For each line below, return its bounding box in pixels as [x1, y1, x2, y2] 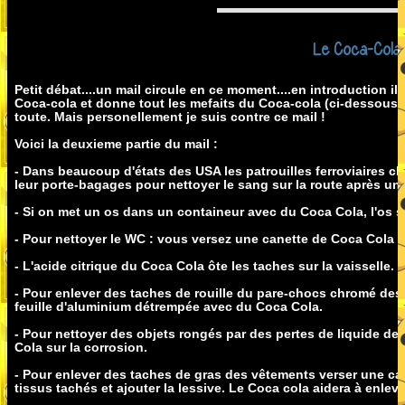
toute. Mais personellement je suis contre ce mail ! [14, 108, 325, 124]
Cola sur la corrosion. [14, 339, 147, 354]
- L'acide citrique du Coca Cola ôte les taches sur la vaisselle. [14, 258, 394, 273]
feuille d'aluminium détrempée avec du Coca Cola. [14, 298, 323, 314]
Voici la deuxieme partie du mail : [14, 136, 218, 151]
